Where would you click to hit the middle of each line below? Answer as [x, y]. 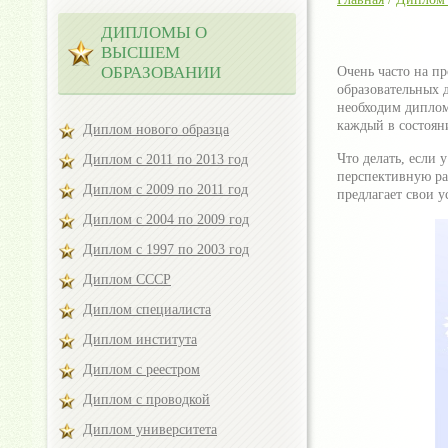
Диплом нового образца [156, 129]
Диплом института [140, 339]
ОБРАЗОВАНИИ [161, 72]
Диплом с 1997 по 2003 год [166, 249]
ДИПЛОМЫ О [154, 32]
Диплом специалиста [147, 309]
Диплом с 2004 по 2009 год [166, 219]
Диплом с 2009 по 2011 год [165, 189]
